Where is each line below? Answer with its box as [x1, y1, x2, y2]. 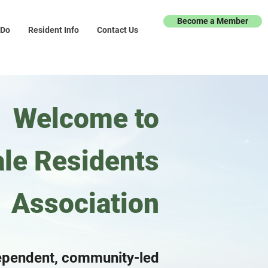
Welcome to [13, 102, 159, 135]
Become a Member [177, 16, 248, 26]
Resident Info [28, 25, 79, 35]
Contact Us [96, 25, 138, 35]
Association [11, 187, 159, 220]
